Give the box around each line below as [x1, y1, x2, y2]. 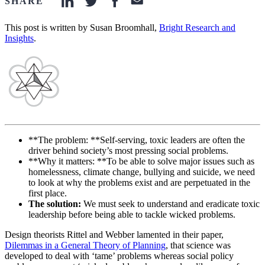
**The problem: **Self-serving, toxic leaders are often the [28, 135, 245, 146]
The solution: [28, 199, 81, 209]
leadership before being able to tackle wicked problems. [28, 209, 235, 220]
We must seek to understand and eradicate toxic [81, 199, 260, 209]
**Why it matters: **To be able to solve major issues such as [28, 156, 254, 167]
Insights [5, 33, 34, 44]
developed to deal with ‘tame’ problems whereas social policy [5, 251, 234, 261]
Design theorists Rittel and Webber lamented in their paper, [5, 230, 224, 240]
